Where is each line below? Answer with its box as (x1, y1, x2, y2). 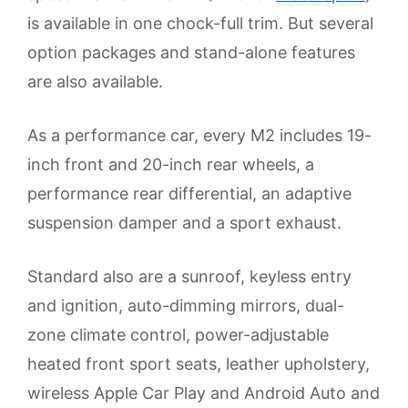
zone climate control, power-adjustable (27, 325, 329, 345)
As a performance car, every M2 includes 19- (27, 126, 372, 146)
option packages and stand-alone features (27, 43, 355, 63)
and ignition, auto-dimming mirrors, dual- (27, 296, 344, 316)
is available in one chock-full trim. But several (27, 14, 373, 34)
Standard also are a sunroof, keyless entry (27, 267, 352, 287)
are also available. (27, 72, 163, 92)
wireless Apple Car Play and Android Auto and (27, 383, 380, 403)
